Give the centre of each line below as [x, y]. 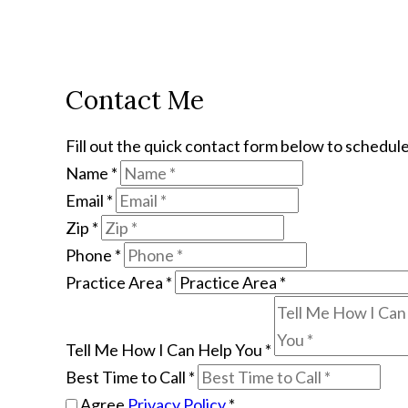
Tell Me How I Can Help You [165, 350]
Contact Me [135, 100]
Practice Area [116, 282]
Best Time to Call [127, 377]
